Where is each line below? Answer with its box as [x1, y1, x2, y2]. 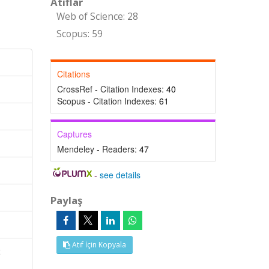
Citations [56, 68, 90, 80]
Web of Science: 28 [56, 10, 138, 23]
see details [100, 169, 141, 181]
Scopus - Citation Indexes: [56, 95, 159, 107]
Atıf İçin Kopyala [70, 240, 126, 250]
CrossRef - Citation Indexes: [56, 83, 166, 95]
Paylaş [50, 193, 82, 207]
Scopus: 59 [56, 28, 103, 40]
